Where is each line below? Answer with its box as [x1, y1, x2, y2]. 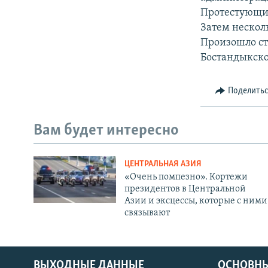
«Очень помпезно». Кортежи [124, 172, 248, 182]
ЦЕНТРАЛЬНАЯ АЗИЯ [124, 160, 202, 169]
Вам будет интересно [33, 122, 179, 139]
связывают [124, 208, 170, 218]
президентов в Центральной [124, 184, 246, 194]
